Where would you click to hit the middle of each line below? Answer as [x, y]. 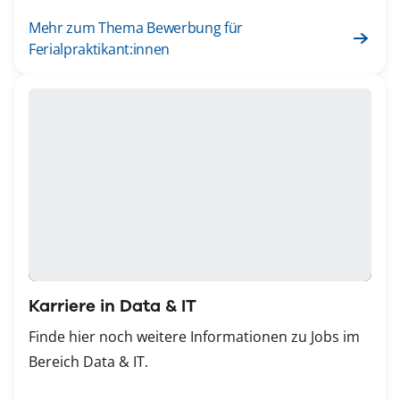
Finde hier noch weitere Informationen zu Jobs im [194, 337]
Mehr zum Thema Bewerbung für [136, 28]
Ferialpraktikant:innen [99, 50]
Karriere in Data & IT [112, 306]
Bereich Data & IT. [88, 362]
